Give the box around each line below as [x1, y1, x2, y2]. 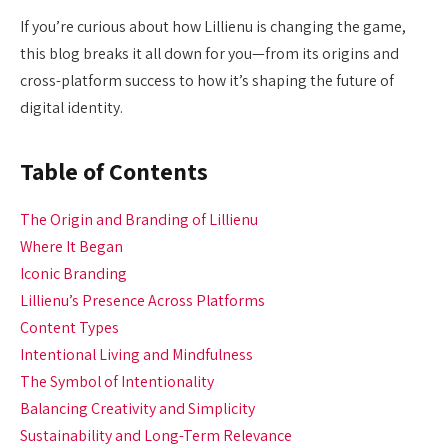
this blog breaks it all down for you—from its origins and [20, 43, 399, 65]
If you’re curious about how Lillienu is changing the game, [20, 16, 406, 38]
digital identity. [20, 97, 123, 119]
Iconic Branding [20, 263, 127, 285]
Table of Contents [20, 155, 208, 187]
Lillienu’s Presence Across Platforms [20, 290, 265, 312]
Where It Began [20, 236, 123, 258]
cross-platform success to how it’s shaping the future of [20, 70, 394, 92]
